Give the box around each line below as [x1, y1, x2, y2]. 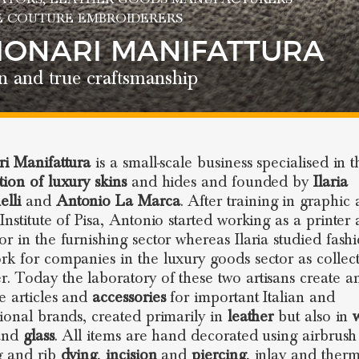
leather [227, 307, 274, 326]
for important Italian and [165, 288, 335, 307]
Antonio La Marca [55, 192, 180, 211]
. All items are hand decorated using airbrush [54, 326, 357, 345]
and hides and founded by [126, 172, 314, 192]
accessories [92, 288, 166, 307]
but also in [273, 307, 353, 326]
